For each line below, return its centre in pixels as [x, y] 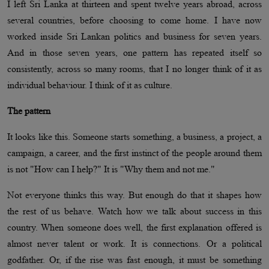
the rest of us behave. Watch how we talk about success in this [134, 211]
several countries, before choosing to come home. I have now [134, 20]
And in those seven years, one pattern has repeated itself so [134, 53]
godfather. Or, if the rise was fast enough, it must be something [134, 260]
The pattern [29, 111]
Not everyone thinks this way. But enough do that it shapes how [134, 195]
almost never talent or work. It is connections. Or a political [134, 244]
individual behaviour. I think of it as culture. [90, 85]
